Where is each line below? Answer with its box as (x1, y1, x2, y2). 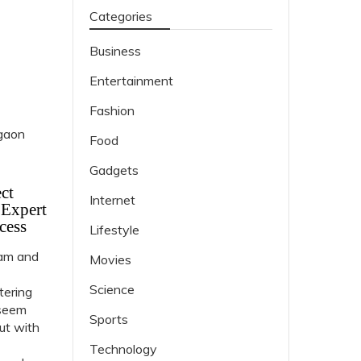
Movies (89, 251, 131, 268)
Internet (89, 192, 135, 208)
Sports (89, 311, 128, 327)
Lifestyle (89, 222, 139, 238)
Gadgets (89, 162, 139, 178)
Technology (89, 341, 157, 357)
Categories (89, 8, 152, 24)
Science (89, 281, 135, 297)
